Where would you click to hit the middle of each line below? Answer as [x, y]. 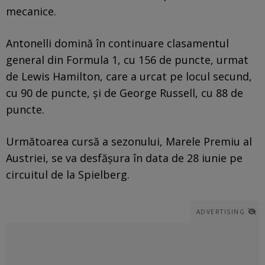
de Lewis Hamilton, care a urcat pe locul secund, [129, 76]
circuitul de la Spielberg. [68, 174]
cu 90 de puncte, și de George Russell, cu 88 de [125, 93]
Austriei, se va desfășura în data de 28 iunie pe [124, 158]
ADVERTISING [220, 211]
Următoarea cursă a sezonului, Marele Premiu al [129, 141]
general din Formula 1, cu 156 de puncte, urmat [127, 59]
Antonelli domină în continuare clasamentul [117, 43]
